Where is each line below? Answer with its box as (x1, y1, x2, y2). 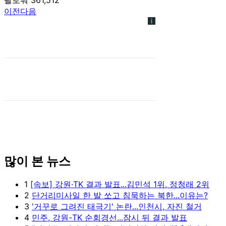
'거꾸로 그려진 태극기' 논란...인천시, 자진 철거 (32, 201, 202, 212)
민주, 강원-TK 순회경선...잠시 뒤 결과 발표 (32, 212, 187, 223)
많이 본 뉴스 (4, 153, 71, 168)
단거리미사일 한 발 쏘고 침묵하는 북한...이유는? (32, 190, 208, 201)
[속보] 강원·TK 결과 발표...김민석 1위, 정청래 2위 (30, 179, 209, 190)
